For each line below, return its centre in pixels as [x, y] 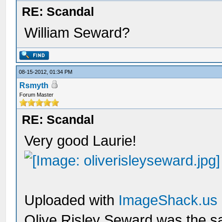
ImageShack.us [168, 200]
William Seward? [77, 33]
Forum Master [37, 95]
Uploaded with [72, 200]
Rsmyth [34, 85]
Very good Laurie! [81, 141]
